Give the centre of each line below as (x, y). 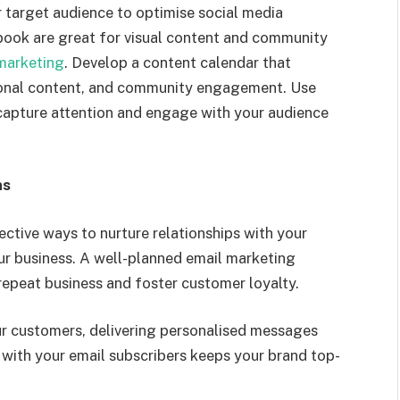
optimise (165, 12)
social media (239, 12)
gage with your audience (245, 112)
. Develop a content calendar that (178, 62)
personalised (203, 331)
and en (137, 112)
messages (282, 331)
